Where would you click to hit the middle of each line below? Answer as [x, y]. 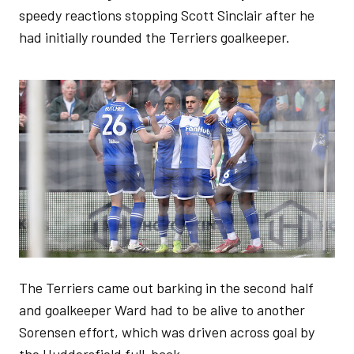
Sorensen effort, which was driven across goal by [167, 332]
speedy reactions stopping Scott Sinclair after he [167, 15]
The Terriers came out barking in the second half [166, 288]
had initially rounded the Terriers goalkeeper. [154, 37]
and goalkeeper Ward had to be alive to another [162, 310]
